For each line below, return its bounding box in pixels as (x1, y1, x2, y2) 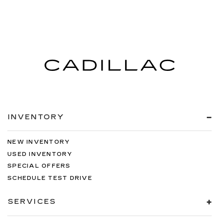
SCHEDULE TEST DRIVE (7, 175, 92, 181)
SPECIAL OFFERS (7, 163, 71, 169)
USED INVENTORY (7, 151, 73, 157)
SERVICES (8, 197, 56, 206)
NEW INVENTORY (7, 139, 70, 145)
